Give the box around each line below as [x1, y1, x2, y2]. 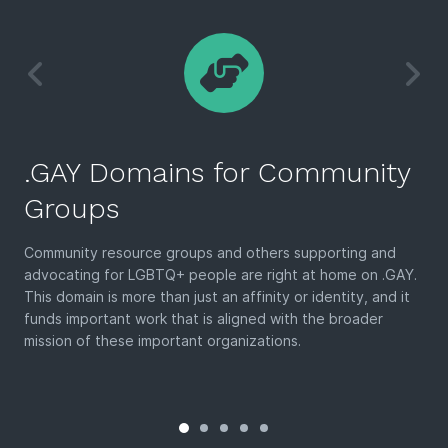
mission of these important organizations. [24, 331, 301, 349]
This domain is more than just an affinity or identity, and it [24, 287, 410, 305]
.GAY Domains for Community [24, 156, 410, 190]
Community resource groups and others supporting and [24, 243, 396, 261]
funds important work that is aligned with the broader [24, 309, 383, 327]
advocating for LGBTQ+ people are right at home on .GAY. [24, 265, 417, 283]
